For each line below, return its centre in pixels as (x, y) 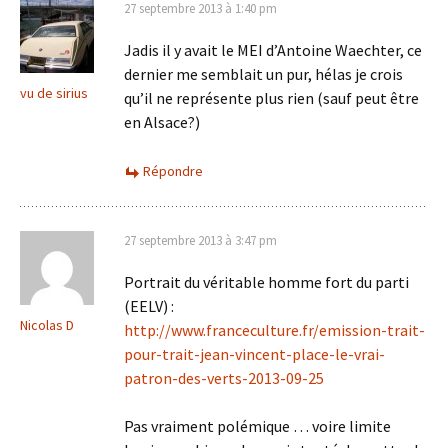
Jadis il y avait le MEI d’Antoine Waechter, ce (273, 50)
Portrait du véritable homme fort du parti (266, 282)
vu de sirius (54, 93)
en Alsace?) (162, 122)
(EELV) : (149, 306)
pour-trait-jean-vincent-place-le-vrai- (254, 354)
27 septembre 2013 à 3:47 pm (200, 240)
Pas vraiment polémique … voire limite (257, 426)
